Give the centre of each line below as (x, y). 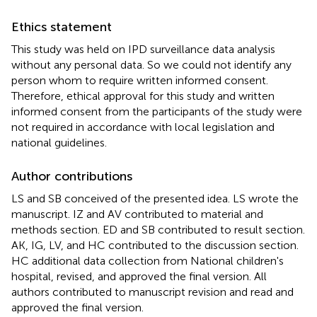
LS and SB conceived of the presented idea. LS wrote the (155, 198)
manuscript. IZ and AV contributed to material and (137, 214)
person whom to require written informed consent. (140, 80)
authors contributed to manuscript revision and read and (152, 292)
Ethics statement (62, 27)
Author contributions (72, 176)
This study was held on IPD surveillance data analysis (143, 49)
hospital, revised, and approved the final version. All (139, 276)
